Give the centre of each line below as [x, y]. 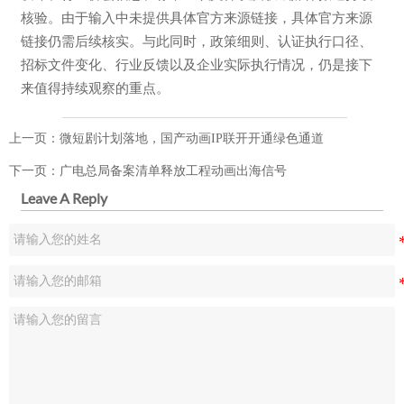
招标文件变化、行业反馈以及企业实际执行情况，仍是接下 [196, 64]
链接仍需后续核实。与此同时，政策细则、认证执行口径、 [196, 40]
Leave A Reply [64, 198]
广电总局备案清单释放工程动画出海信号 [173, 170]
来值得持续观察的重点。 [95, 87]
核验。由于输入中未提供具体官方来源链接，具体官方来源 [196, 17]
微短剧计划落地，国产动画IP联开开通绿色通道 [192, 139]
